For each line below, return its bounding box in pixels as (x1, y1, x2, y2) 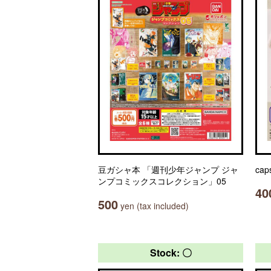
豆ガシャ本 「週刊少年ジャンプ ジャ (98, 163, 238, 175)
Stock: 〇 (149, 246, 192, 260)
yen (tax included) (118, 200, 189, 212)
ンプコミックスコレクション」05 (98, 175, 226, 187)
